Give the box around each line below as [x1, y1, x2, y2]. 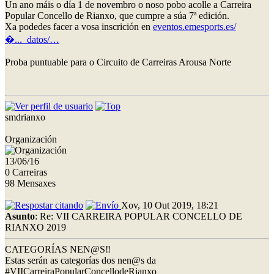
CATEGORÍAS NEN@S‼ [5, 243, 111, 254]
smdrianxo [5, 111, 45, 122]
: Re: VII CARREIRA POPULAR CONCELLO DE [35, 210, 242, 221]
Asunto [5, 210, 35, 221]
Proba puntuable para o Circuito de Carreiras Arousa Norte [5, 56, 231, 67]
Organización [5, 133, 57, 144]
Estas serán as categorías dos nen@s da [5, 254, 156, 265]
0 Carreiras [5, 166, 47, 177]
